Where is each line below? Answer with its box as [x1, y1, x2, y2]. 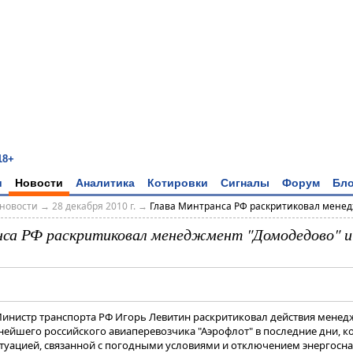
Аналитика [76, 176, 135, 189]
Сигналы [221, 176, 269, 189]
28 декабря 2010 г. [51, 199, 136, 214]
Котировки [147, 176, 208, 189]
